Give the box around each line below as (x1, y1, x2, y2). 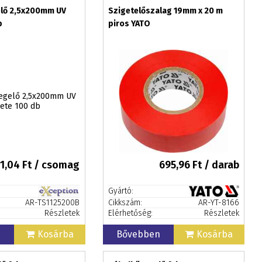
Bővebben (116, 229, 160, 240)
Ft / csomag (20, 158, 80, 171)
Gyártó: (108, 186, 133, 196)
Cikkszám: (108, 198, 142, 208)
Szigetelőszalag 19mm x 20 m (108, 6, 223, 16)
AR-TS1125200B (25, 198, 80, 208)
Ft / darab (189, 158, 239, 171)
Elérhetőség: (108, 208, 153, 218)
